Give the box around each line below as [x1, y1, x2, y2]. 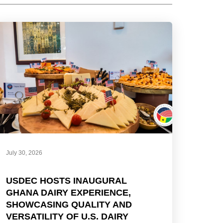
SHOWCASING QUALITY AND [6, 200, 132, 210]
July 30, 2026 [6, 149, 43, 157]
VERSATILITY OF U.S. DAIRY [6, 212, 129, 222]
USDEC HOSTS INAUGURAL [6, 176, 127, 186]
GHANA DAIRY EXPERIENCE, [6, 188, 131, 198]
